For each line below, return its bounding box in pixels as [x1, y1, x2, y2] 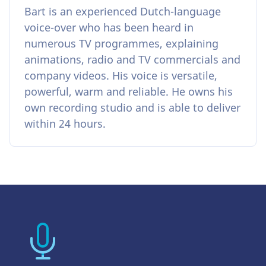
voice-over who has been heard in [24, 20, 194, 34]
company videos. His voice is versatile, [24, 68, 217, 83]
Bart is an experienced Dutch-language [24, 4, 221, 18]
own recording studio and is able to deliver [24, 100, 240, 115]
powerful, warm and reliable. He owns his [24, 84, 233, 99]
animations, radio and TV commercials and [24, 52, 240, 66]
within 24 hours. [24, 116, 106, 131]
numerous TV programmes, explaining [24, 36, 218, 50]
